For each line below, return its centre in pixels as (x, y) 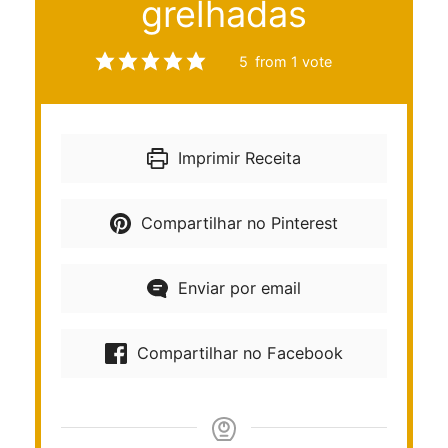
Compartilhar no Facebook (237, 352)
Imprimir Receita (237, 157)
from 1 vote (291, 61)
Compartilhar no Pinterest (237, 222)
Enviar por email (237, 287)
